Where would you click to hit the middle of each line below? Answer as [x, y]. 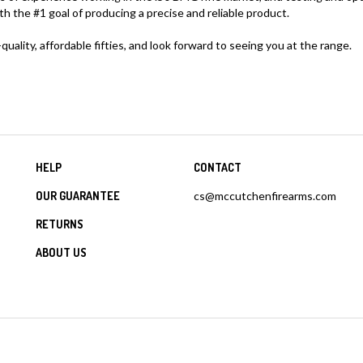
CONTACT [218, 167]
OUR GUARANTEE [78, 196]
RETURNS [60, 224]
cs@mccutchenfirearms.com [265, 196]
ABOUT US [61, 252]
